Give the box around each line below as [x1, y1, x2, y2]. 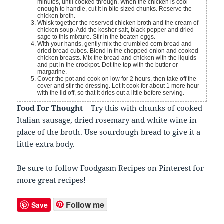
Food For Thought [17, 102, 83, 113]
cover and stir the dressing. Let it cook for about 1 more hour [37, 82, 200, 89]
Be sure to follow [17, 162, 81, 173]
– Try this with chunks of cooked [83, 102, 203, 113]
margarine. [37, 68, 67, 75]
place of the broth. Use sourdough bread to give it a [17, 126, 201, 137]
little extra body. [17, 138, 75, 149]
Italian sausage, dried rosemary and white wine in [17, 114, 197, 125]
